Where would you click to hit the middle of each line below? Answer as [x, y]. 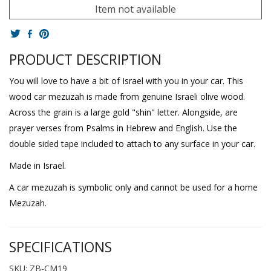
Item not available [135, 9]
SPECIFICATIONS [60, 247]
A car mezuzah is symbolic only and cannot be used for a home [133, 187]
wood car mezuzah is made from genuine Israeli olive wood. [127, 96]
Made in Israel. [38, 165]
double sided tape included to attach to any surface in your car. [132, 143]
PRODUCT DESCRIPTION [85, 59]
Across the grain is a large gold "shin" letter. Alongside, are [123, 112]
